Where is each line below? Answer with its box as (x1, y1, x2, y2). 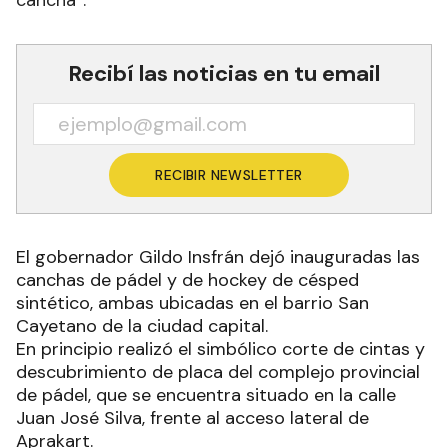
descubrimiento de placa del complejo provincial (16, 360, 420, 385)
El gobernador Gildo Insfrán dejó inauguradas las (16, 245, 420, 270)
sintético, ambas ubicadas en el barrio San (16, 291, 369, 316)
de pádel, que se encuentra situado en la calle (16, 383, 396, 408)
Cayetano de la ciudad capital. (16, 314, 268, 339)
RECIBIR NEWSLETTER (155, 166, 303, 185)
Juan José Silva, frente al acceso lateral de (16, 406, 369, 431)
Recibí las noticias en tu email (68, 59, 380, 89)
